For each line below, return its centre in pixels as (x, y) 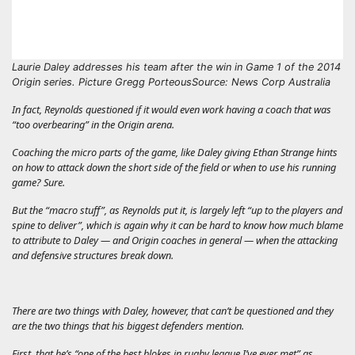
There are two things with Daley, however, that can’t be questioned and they (173, 310)
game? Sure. (38, 182)
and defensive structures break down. (93, 255)
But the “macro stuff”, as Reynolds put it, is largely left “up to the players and (177, 210)
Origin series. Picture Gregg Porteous (102, 82)
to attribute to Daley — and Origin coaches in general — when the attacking (175, 240)
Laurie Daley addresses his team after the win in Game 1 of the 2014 (176, 67)
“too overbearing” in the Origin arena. (93, 124)
